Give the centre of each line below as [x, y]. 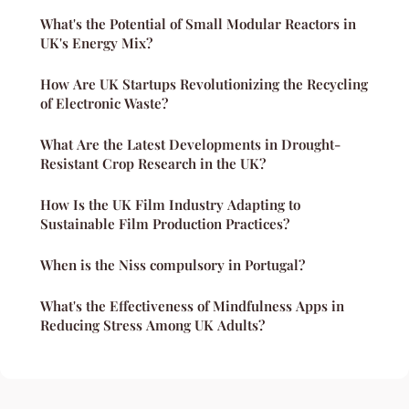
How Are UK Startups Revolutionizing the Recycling [204, 84]
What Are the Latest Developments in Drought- [190, 145]
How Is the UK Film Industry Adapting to [170, 205]
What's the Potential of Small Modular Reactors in [198, 24]
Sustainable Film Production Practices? [165, 224]
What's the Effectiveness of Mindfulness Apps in [192, 306]
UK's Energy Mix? [96, 43]
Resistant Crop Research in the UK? [153, 164]
